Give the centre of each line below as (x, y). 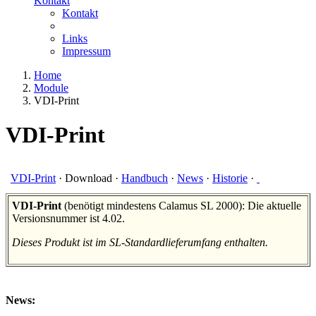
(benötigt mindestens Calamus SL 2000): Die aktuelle (181, 205)
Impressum (86, 51)
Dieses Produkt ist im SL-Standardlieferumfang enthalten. (140, 242)
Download (89, 178)
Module (51, 88)
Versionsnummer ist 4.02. (68, 218)
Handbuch (145, 178)
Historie (230, 178)
